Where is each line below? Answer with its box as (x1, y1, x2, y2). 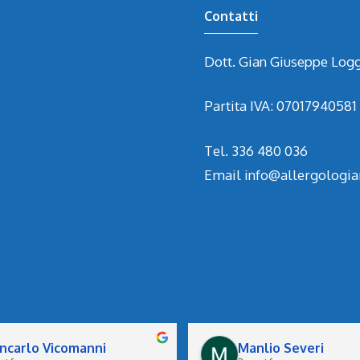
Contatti (204, 7, 258, 24)
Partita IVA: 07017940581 (204, 97, 357, 115)
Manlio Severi (238, 340, 324, 357)
